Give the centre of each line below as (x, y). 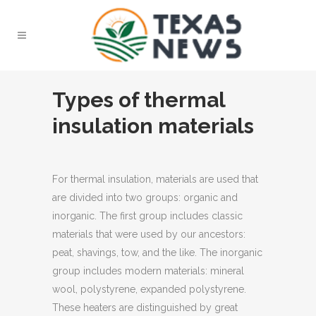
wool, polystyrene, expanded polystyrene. (149, 289)
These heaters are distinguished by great (145, 308)
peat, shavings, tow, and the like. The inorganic (157, 253)
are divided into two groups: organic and (145, 197)
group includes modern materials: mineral (148, 271)
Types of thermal (139, 100)
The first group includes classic (170, 216)
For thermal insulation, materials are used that (155, 179)
